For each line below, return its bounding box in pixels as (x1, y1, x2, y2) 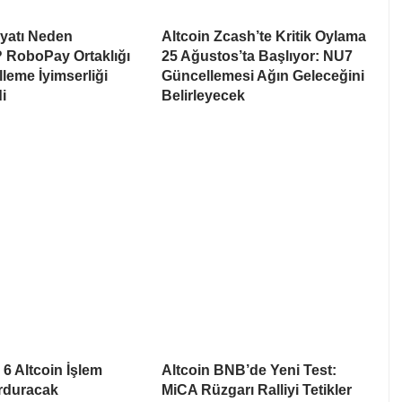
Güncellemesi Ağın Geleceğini (162, 67, 364, 83)
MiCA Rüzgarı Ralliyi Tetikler (162, 381, 352, 398)
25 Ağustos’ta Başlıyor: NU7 (162, 48, 353, 64)
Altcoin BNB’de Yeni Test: (162, 362, 336, 378)
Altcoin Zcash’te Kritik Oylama (162, 28, 366, 44)
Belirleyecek (162, 87, 245, 103)
